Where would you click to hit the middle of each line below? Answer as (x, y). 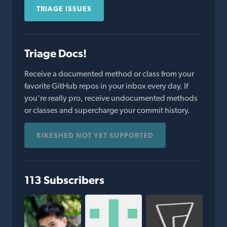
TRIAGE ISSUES (64, 9)
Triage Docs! (55, 53)
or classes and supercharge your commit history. (107, 110)
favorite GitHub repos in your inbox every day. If (106, 86)
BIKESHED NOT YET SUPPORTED (95, 135)
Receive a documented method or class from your (109, 74)
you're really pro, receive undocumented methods (111, 98)
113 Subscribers (64, 180)
